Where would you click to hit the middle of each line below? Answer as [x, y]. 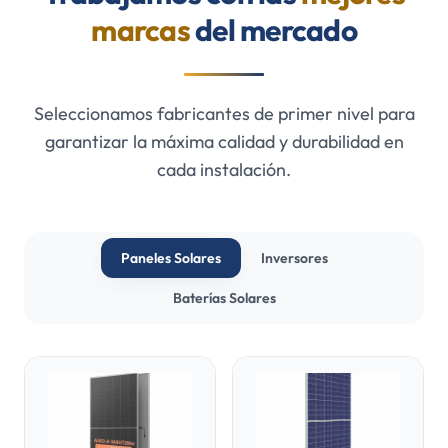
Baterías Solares [224, 298]
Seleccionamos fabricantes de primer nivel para [224, 113]
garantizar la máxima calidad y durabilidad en [224, 141]
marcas [140, 30]
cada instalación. [224, 169]
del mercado [273, 30]
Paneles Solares [170, 258]
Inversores [294, 258]
